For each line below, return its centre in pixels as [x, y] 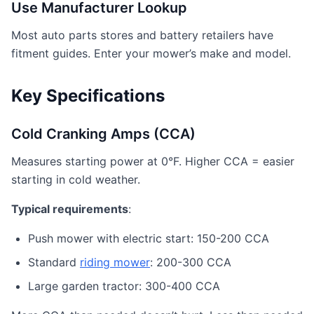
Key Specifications [88, 96]
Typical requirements [70, 209]
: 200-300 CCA [191, 262]
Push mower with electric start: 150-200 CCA [149, 238]
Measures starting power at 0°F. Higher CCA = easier [153, 161]
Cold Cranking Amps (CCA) [103, 134]
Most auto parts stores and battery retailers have [142, 35]
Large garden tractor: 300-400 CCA [124, 286]
